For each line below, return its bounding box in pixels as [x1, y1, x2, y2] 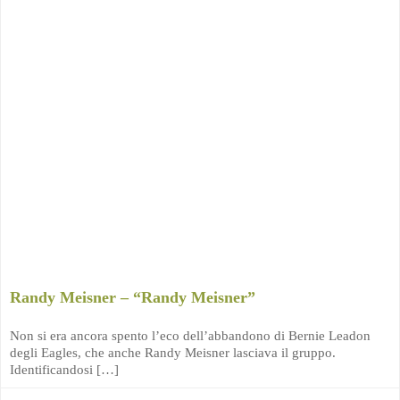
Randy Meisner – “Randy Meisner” [10, 288, 255, 306]
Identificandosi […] [10, 362, 119, 377]
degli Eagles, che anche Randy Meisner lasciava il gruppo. [10, 346, 336, 360]
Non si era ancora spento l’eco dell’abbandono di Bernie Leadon [10, 329, 371, 343]
